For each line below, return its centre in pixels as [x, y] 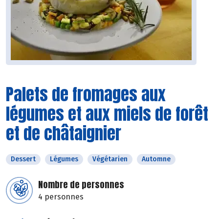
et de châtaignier [64, 133]
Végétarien [110, 159]
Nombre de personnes [81, 185]
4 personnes [61, 197]
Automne [156, 159]
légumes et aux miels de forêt [107, 114]
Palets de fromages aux [86, 94]
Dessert [23, 159]
